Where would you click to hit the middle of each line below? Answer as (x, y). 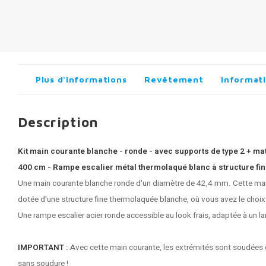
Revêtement (174, 79)
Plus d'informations (81, 79)
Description (58, 122)
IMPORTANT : (44, 248)
